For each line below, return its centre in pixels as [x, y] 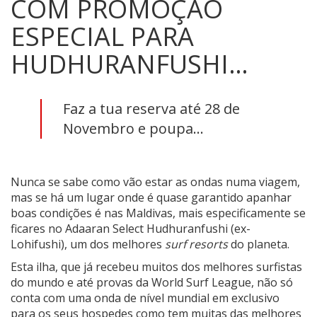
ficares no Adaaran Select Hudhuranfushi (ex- [131, 228]
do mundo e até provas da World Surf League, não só [152, 282]
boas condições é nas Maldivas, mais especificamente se [158, 213]
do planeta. [259, 244]
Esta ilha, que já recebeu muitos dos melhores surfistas [156, 266]
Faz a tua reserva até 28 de [151, 108]
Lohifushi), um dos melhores [88, 244]
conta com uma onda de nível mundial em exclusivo [145, 298]
